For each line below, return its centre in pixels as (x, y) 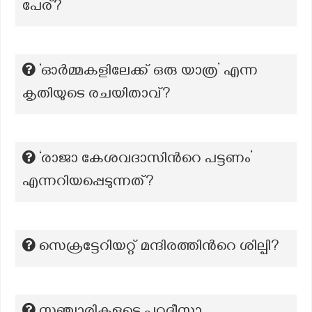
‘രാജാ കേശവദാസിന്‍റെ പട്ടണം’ (146, 160)
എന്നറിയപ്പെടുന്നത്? (88, 183)
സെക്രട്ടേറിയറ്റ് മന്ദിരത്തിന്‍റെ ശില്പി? (159, 248)
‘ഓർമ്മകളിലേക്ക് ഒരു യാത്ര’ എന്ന (148, 72)
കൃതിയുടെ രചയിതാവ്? (96, 95)
